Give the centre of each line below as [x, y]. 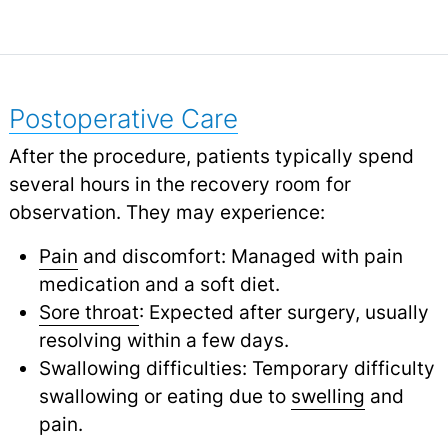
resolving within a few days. [163, 340]
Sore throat [88, 312]
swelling [327, 396]
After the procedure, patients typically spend [211, 156]
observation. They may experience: [166, 212]
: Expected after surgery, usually [283, 312]
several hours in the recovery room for [179, 184]
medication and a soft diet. [159, 284]
